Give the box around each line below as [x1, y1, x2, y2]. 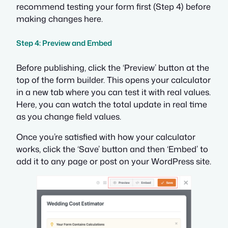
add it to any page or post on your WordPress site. [16, 155, 211, 167]
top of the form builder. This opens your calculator [16, 73, 211, 85]
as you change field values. [16, 110, 121, 122]
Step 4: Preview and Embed [16, 38, 112, 48]
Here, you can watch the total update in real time [16, 98, 207, 110]
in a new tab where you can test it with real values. [16, 85, 211, 98]
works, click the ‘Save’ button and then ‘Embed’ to [16, 142, 208, 155]
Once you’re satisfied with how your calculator [16, 130, 195, 142]
